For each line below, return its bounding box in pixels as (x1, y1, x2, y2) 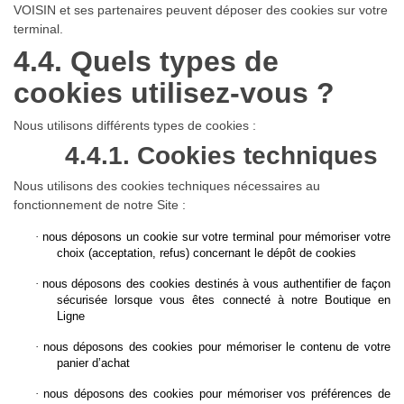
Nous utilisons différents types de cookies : (14, 117, 256, 133)
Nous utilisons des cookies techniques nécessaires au (14, 178, 320, 193)
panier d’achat (57, 355, 130, 370)
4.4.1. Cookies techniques (64, 141, 378, 170)
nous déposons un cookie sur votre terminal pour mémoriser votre (41, 229, 391, 243)
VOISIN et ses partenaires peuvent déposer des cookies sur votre (14, 2, 388, 17)
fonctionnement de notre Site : (14, 197, 186, 212)
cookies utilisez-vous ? (14, 76, 335, 109)
